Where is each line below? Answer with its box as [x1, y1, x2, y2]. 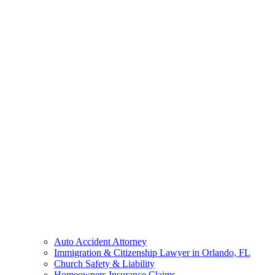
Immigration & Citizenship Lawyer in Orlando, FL [54, 247, 250, 258]
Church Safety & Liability [54, 258, 155, 269]
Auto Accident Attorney [54, 236, 147, 247]
